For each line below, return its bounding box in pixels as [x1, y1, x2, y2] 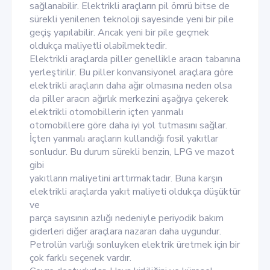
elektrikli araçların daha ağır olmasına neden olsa [29, 79, 232, 93]
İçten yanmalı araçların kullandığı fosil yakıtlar [29, 132, 218, 146]
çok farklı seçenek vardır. [29, 251, 131, 265]
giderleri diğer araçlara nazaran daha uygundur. [29, 225, 221, 239]
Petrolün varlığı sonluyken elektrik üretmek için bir [29, 238, 240, 252]
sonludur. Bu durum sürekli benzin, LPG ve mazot [29, 145, 234, 159]
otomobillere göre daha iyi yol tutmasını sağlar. [29, 119, 227, 133]
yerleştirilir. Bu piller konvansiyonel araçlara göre [29, 66, 233, 80]
